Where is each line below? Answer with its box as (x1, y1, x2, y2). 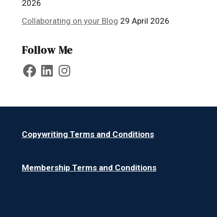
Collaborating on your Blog (21, 15, 118, 26)
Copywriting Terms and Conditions (21, 129, 154, 139)
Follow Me (21, 42, 73, 57)
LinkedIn (38, 61, 69, 71)
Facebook (21, 61, 57, 71)
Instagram (56, 61, 94, 71)
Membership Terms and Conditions (21, 162, 156, 172)
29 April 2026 (120, 15, 170, 26)
